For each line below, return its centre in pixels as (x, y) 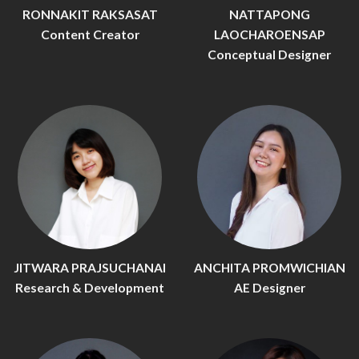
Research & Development (90, 287)
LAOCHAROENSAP (269, 35)
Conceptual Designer (269, 55)
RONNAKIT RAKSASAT (90, 15)
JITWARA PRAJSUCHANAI (90, 267)
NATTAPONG (269, 15)
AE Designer (269, 287)
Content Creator (90, 35)
